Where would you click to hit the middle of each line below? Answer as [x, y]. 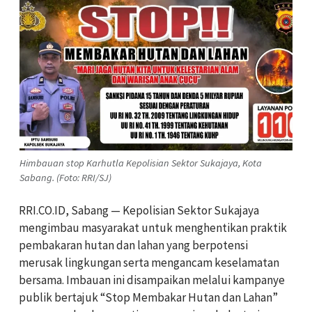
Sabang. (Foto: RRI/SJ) [65, 177]
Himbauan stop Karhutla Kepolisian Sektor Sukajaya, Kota [141, 163]
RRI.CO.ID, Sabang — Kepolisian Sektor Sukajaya [139, 210]
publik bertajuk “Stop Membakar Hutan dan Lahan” [148, 297]
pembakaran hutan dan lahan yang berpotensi [133, 245]
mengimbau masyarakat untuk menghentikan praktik [153, 227]
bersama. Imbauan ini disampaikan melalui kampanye [152, 280]
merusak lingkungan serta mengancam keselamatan [149, 262]
